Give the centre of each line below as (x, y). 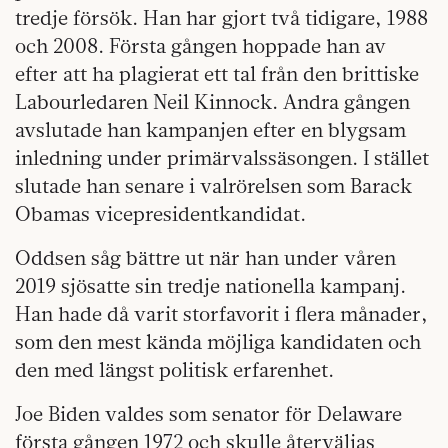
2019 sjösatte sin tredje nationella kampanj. (210, 286)
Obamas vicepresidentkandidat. (160, 214)
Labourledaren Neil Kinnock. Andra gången (212, 102)
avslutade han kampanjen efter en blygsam (210, 130)
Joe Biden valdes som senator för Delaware (208, 414)
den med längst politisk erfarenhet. (174, 370)
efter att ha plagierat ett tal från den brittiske (217, 74)
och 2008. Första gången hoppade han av (200, 46)
